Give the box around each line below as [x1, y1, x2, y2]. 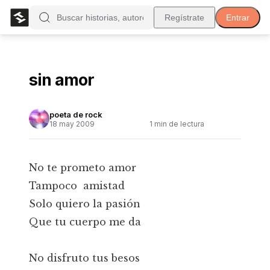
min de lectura [152, 119, 204, 128]
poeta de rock [49, 109, 102, 119]
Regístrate [165, 12, 204, 22]
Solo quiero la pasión [29, 198, 140, 210]
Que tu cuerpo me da [29, 216, 141, 228]
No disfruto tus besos [29, 252, 140, 264]
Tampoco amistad [29, 180, 125, 192]
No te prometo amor [29, 162, 136, 174]
